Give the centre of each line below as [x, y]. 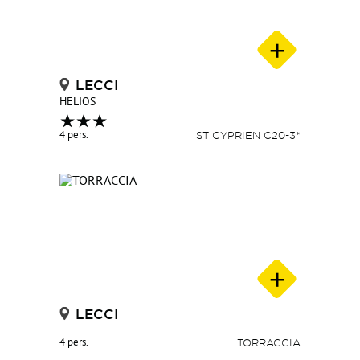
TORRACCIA [269, 343]
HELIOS [78, 103]
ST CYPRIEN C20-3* [248, 135]
